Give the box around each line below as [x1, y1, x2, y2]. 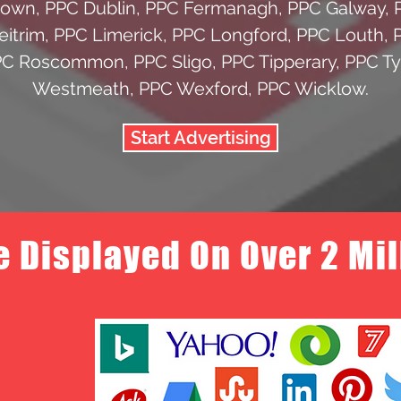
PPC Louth [295, 23, 384, 46]
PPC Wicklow [257, 77, 365, 99]
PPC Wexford [139, 77, 248, 99]
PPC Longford [171, 23, 287, 46]
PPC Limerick [53, 23, 163, 46]
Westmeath [32, 77, 130, 99]
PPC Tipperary [220, 50, 336, 73]
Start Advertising [130, 126, 271, 149]
